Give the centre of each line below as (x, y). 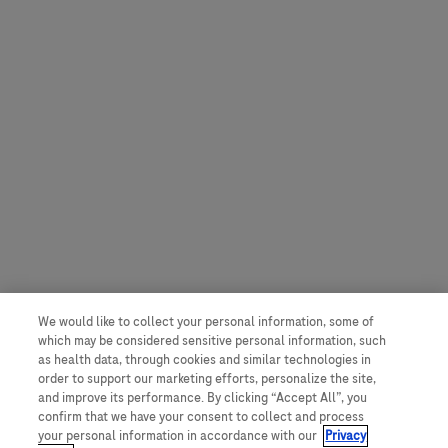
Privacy (346, 436)
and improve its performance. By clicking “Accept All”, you (203, 398)
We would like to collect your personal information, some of (206, 322)
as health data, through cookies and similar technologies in (205, 360)
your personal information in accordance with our (179, 436)
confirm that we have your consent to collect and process (201, 417)
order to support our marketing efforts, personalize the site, (207, 379)
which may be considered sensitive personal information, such (212, 341)
